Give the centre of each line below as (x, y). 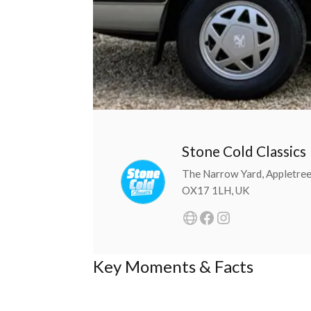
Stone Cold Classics (244, 151)
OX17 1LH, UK (216, 191)
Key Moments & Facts (174, 267)
